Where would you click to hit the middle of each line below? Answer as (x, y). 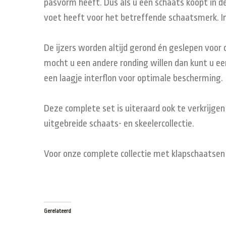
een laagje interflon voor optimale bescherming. (133, 78)
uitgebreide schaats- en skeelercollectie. (119, 124)
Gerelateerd (58, 211)
